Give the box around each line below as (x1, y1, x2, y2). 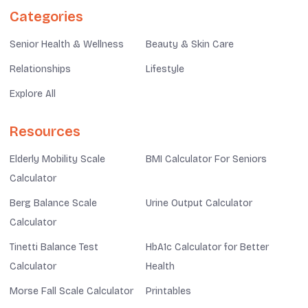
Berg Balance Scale (10, 197, 97, 209)
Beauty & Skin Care (146, 38, 234, 50)
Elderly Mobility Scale (10, 153, 105, 165)
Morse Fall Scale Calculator (10, 285, 133, 297)
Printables (146, 285, 191, 297)
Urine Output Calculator (146, 197, 252, 209)
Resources (10, 122, 80, 140)
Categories (10, 8, 83, 25)
